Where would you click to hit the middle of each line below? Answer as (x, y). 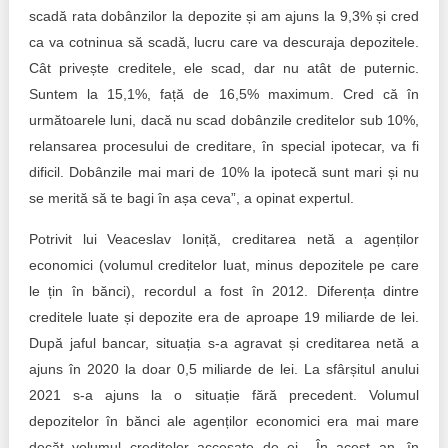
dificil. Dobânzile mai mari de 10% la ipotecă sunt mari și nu (224, 172)
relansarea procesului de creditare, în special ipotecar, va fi (224, 146)
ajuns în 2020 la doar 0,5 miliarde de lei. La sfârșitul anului (224, 369)
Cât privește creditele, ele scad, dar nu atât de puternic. (224, 68)
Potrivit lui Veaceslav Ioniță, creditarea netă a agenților (224, 239)
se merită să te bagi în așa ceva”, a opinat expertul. (191, 198)
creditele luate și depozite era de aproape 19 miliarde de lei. (224, 317)
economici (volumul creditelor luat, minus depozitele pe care (224, 265)
